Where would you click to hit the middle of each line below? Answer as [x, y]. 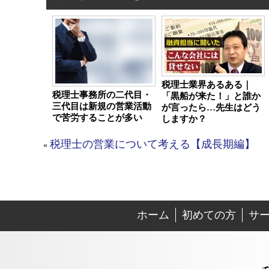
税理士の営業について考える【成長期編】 [153, 144]
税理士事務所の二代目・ [102, 95]
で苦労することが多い [97, 117]
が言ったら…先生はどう [211, 107]
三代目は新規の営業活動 [102, 106]
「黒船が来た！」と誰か [211, 96]
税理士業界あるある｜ [207, 84]
